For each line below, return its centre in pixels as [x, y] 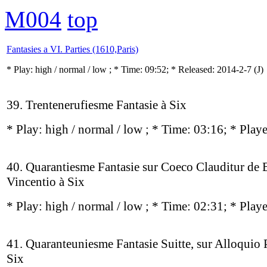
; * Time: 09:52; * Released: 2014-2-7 [181, 69]
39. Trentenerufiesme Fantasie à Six [97, 105]
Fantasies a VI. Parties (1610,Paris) [72, 49]
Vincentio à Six [46, 182]
